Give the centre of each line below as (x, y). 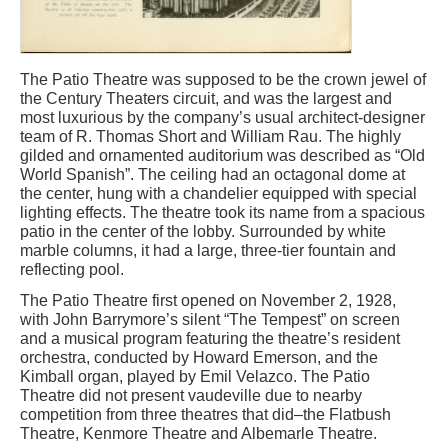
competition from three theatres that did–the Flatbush (205, 414)
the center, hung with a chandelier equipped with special (218, 193)
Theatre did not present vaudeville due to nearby (191, 395)
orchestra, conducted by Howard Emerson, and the (199, 357)
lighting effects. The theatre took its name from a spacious (222, 212)
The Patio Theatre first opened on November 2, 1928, (208, 300)
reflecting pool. (72, 269)
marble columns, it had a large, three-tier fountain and (208, 250)
